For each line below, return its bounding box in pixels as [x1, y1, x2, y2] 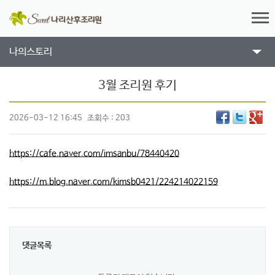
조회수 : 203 [87, 114, 130, 123]
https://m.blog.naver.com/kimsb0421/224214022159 [9, 177, 218, 187]
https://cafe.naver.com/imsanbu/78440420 [9, 149, 179, 158]
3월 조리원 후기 [98, 79, 177, 93]
